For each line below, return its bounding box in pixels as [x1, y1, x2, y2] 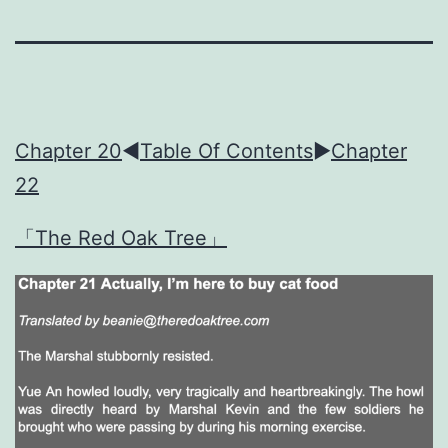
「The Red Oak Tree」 [15, 226, 227, 251]
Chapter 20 [15, 138, 122, 163]
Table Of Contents [140, 138, 313, 163]
